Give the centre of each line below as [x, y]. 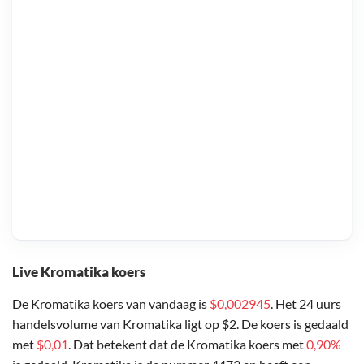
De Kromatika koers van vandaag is [111, 303]
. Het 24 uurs [306, 303]
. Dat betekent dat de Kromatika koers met [187, 344]
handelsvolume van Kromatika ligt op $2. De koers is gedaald [180, 323]
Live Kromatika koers [79, 271]
